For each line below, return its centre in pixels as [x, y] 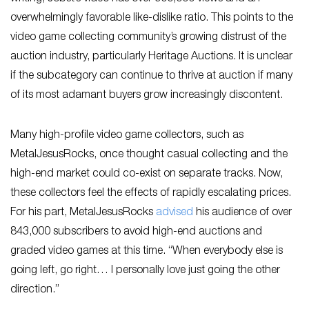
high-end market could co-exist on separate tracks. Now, [147, 174]
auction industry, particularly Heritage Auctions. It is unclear [151, 57]
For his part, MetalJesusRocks [83, 213]
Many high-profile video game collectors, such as [127, 136]
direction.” [35, 290]
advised [175, 213]
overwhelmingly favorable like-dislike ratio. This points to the [152, 18]
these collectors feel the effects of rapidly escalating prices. [151, 193]
